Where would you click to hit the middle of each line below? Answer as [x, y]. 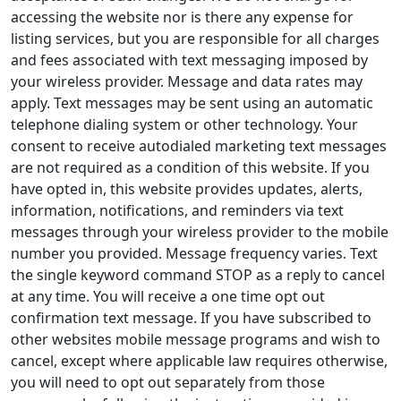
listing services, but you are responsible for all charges [195, 38]
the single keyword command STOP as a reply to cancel [198, 275]
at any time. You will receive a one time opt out [168, 296]
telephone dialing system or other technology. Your [184, 124]
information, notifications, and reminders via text [177, 210]
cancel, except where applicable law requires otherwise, [199, 361]
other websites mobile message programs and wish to [196, 339]
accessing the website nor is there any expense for [182, 17]
